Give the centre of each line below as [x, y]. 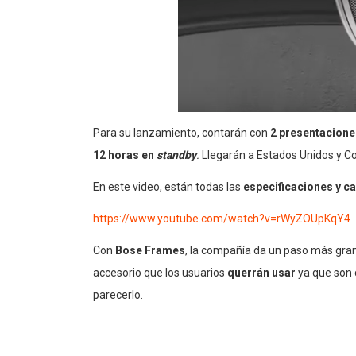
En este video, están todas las [168, 187]
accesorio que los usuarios [160, 273]
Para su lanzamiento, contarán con [182, 133]
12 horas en [125, 155]
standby [176, 155]
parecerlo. [118, 295]
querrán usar [263, 273]
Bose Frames [150, 251]
